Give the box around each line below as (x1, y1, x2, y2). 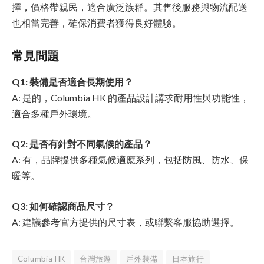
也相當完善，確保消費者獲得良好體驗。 (12, 16, 181, 28)
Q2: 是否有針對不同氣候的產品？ (12, 138, 152, 150)
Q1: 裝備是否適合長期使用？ (12, 75, 133, 87)
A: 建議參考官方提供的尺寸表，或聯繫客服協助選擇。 (12, 216, 239, 228)
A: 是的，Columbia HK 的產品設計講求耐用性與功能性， (12, 91, 249, 103)
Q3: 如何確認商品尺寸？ (12, 200, 114, 212)
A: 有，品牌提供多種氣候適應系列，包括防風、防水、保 (12, 154, 249, 166)
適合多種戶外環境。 (12, 107, 97, 119)
